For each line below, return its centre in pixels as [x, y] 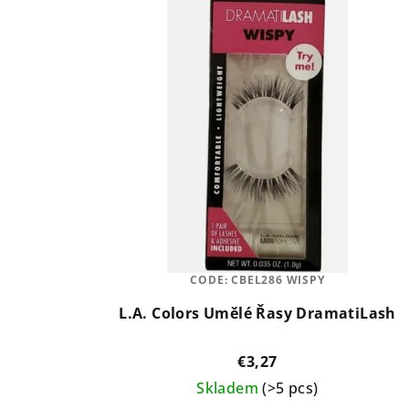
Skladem [230, 388]
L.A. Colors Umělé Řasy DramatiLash [257, 313]
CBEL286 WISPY [278, 279]
